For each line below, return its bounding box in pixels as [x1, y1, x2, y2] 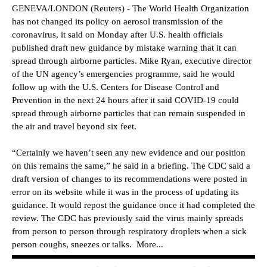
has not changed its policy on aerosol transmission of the [12, 16, 223, 26]
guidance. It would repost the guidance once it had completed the [12, 200, 255, 210]
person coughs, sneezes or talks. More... [12, 239, 163, 249]
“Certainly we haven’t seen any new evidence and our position [12, 147, 246, 157]
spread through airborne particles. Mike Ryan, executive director [12, 55, 252, 66]
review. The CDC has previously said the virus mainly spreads [12, 213, 243, 223]
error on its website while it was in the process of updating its [12, 187, 239, 197]
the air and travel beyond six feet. [12, 121, 136, 131]
